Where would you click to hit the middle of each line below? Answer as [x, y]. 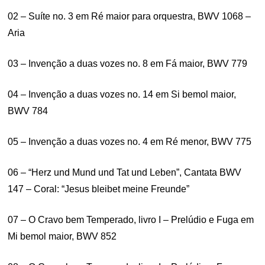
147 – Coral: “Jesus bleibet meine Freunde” [99, 189]
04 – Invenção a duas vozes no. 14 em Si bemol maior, [122, 94]
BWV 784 [28, 111]
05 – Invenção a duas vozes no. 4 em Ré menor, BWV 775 [130, 142]
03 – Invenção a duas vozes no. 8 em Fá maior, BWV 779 [128, 64]
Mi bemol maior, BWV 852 [62, 236]
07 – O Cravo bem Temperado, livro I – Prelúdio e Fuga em [131, 220]
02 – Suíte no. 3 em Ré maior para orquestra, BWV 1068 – [130, 16]
